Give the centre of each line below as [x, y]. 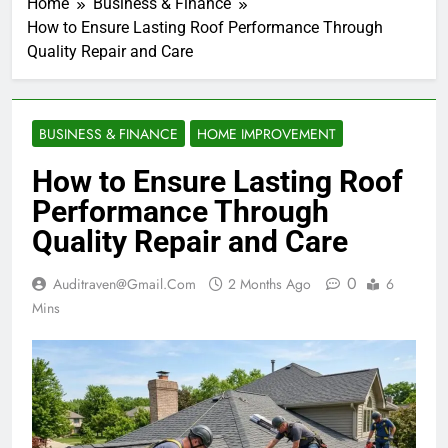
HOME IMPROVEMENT [266, 134]
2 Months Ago [269, 284]
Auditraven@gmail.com [124, 284]
